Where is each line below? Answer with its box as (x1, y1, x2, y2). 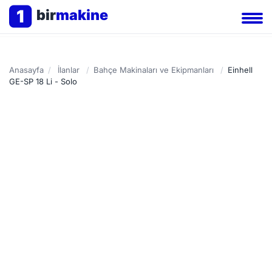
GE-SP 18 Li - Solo (9, 76, 77, 86)
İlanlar (58, 65, 80, 75)
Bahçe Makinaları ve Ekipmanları (93, 65, 214, 75)
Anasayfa (9, 65, 44, 75)
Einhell (228, 65, 253, 75)
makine (55, 6, 108, 24)
